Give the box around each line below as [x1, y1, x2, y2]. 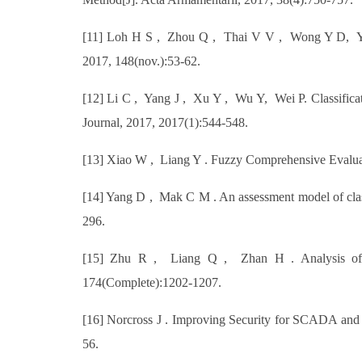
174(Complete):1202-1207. [82, 276, 221, 289]
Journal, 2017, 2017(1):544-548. [82, 116, 248, 129]
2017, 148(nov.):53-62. [82, 54, 200, 68]
